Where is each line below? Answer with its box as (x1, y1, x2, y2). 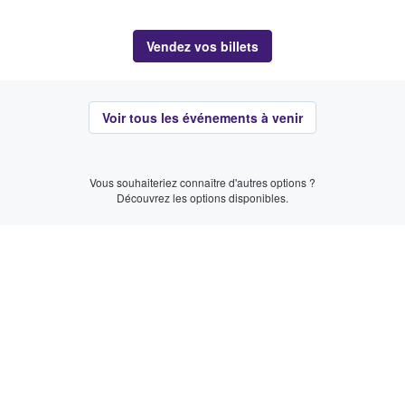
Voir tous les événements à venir (102, 108, 303, 127)
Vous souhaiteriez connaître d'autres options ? (89, 174, 316, 190)
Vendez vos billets (146, 37, 259, 55)
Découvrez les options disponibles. (117, 189, 288, 205)
